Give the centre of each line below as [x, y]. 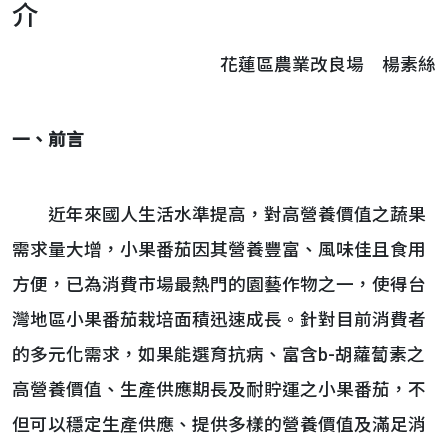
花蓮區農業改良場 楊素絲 [328, 65]
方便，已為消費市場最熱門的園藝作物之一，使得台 [219, 285]
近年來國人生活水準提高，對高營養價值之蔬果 [219, 215]
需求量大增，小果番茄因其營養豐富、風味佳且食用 [219, 250]
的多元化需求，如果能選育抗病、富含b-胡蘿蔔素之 [218, 355]
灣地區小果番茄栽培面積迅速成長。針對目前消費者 [219, 320]
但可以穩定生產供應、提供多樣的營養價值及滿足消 [219, 425]
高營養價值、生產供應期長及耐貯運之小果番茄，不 [219, 390]
